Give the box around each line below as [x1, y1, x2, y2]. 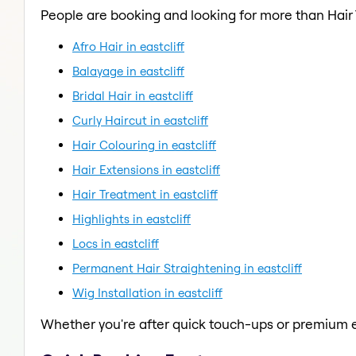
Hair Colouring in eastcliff [72, 137, 216, 153]
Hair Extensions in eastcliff [72, 161, 220, 177]
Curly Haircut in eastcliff [72, 112, 208, 128]
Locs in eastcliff [72, 235, 159, 251]
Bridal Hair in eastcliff [72, 87, 193, 103]
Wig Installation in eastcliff [72, 284, 222, 300]
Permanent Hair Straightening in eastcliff [72, 260, 302, 276]
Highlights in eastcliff [72, 211, 191, 226]
